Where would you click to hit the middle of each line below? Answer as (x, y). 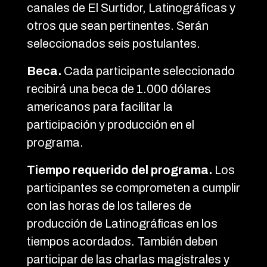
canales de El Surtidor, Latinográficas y (131, 8)
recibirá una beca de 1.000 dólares (119, 89)
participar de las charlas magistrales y (128, 259)
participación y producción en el (111, 125)
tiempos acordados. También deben (122, 241)
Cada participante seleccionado (148, 71)
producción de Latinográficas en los (122, 223)
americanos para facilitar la (100, 107)
